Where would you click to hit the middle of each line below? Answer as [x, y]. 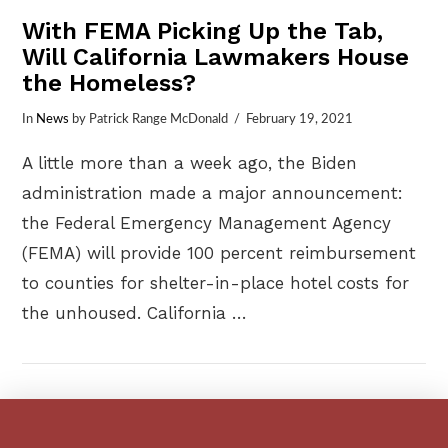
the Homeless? [109, 82]
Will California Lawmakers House [216, 56]
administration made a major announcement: [213, 192]
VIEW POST [224, 373]
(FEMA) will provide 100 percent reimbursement [219, 252]
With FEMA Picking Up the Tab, [203, 30]
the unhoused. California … [135, 312]
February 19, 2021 [299, 119]
